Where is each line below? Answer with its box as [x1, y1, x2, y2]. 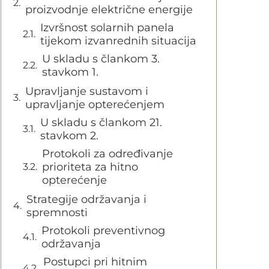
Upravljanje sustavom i [25, 85, 148, 98]
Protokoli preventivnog [41, 224, 165, 237]
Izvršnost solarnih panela [40, 21, 174, 34]
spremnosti [26, 206, 88, 219]
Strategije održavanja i [26, 193, 147, 206]
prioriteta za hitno [42, 160, 138, 174]
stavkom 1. [42, 65, 98, 79]
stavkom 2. [40, 129, 98, 142]
